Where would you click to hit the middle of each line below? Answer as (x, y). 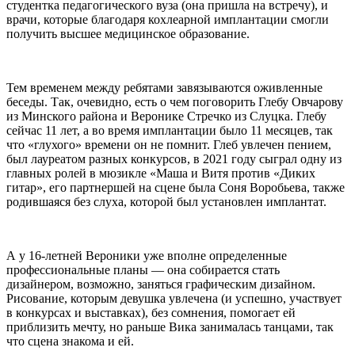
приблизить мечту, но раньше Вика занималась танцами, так (170, 326)
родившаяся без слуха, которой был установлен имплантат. (166, 201)
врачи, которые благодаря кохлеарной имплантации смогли (168, 19)
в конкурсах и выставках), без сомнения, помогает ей (151, 312)
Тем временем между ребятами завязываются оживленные (164, 87)
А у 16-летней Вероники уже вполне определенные (147, 255)
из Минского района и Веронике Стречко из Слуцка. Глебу (166, 116)
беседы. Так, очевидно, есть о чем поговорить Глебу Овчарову (175, 101)
